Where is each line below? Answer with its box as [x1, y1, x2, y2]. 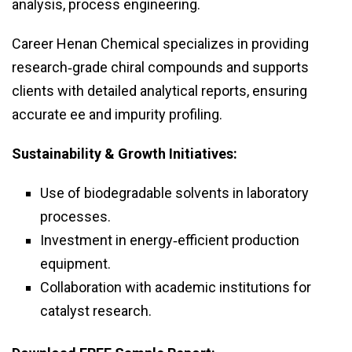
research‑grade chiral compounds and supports [12, 59, 309, 76]
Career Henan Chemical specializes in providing [12, 35, 309, 53]
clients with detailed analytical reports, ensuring [12, 82, 307, 100]
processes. [40, 208, 111, 225]
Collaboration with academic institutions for [40, 279, 311, 296]
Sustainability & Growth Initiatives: [12, 145, 237, 163]
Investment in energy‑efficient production [40, 232, 299, 249]
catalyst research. [40, 302, 152, 320]
